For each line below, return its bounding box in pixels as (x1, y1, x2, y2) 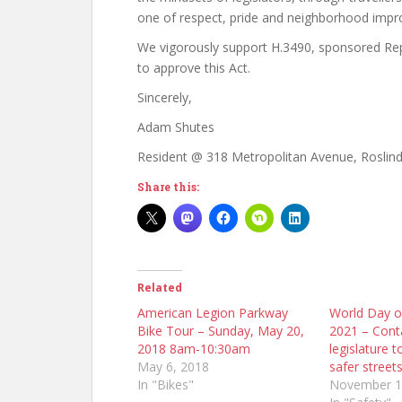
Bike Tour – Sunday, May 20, (137, 322, 304, 339)
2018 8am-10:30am (137, 340, 250, 357)
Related (137, 280, 182, 295)
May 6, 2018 (137, 358, 209, 375)
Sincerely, (137, 89, 192, 106)
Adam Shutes (137, 118, 214, 135)
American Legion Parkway (137, 304, 288, 321)
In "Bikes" (137, 376, 194, 393)
